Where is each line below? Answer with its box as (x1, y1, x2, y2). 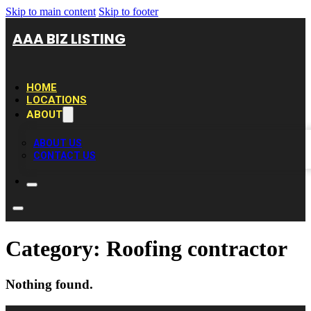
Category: (6, 236, 106, 262)
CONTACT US (33, 150, 96, 161)
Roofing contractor (106, 236, 287, 262)
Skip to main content (6, 6, 96, 17)
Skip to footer (99, 6, 158, 17)
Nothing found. (6, 276, 93, 292)
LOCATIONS (26, 94, 87, 106)
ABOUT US (33, 137, 82, 149)
